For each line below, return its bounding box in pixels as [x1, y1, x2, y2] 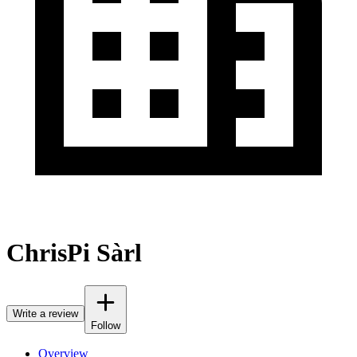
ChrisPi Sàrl [6, 238, 142, 268]
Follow [91, 319, 120, 331]
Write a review [13, 307, 78, 320]
